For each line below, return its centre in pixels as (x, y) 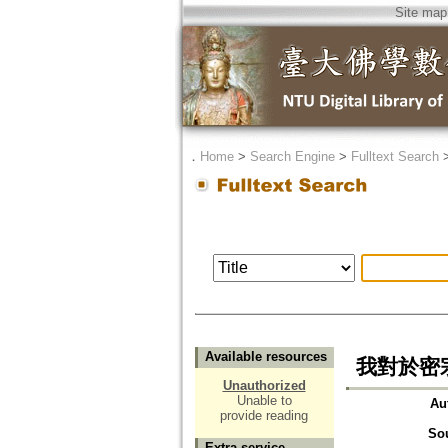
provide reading (264, 416)
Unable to (264, 401)
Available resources (265, 357)
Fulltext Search (394, 156)
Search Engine (292, 156)
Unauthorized (264, 386)
